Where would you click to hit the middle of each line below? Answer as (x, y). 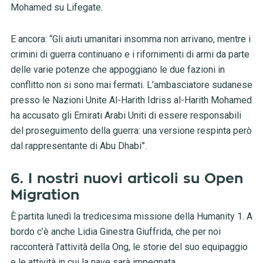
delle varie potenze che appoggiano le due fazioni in (117, 70)
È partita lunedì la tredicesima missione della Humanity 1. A (131, 217)
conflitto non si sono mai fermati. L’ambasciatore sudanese (131, 85)
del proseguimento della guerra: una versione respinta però (131, 131)
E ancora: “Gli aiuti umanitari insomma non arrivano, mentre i (130, 39)
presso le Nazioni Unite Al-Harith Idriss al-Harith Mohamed (131, 100)
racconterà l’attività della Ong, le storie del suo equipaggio (129, 247)
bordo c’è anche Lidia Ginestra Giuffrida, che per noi (115, 232)
